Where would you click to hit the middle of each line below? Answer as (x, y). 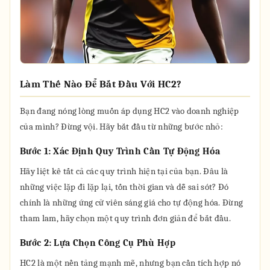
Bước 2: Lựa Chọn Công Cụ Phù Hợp (98, 243)
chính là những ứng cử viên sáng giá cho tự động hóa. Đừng (132, 202)
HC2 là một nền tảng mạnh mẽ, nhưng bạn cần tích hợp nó (130, 263)
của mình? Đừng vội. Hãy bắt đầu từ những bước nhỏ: (122, 127)
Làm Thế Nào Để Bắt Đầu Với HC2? (101, 84)
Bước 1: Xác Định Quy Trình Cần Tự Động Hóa (120, 151)
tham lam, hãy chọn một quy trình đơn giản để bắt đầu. (125, 218)
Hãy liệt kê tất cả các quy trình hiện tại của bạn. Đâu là (124, 171)
